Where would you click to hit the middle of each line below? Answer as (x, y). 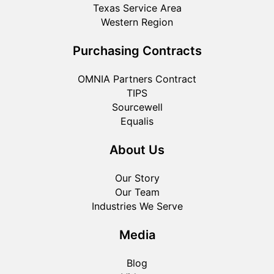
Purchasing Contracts (137, 50)
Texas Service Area (137, 8)
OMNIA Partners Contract (137, 79)
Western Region (137, 22)
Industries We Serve (137, 206)
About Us (137, 150)
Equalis (137, 121)
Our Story (137, 178)
